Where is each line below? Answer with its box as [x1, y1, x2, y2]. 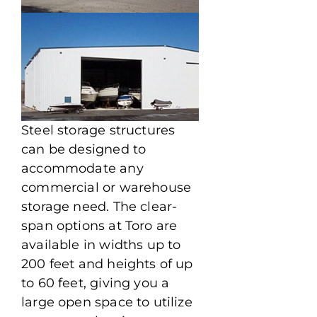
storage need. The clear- [21, 199, 178, 215]
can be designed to [21, 142, 146, 158]
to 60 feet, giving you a [21, 275, 170, 292]
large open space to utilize [21, 294, 192, 311]
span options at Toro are [21, 218, 178, 234]
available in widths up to [21, 237, 181, 253]
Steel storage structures [21, 122, 175, 139]
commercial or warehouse [21, 180, 192, 196]
